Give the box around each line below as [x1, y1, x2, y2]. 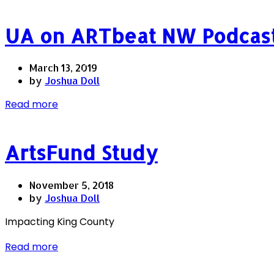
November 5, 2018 [29, 178, 114, 191]
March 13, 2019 [29, 61, 97, 75]
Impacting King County [5, 214, 114, 229]
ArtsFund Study [5, 140, 158, 166]
